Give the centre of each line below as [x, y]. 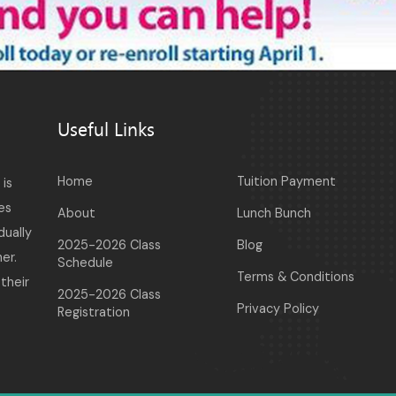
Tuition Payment [286, 182]
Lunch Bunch [274, 213]
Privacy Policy [278, 309]
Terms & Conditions [295, 277]
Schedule [85, 263]
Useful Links [106, 130]
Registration [94, 312]
